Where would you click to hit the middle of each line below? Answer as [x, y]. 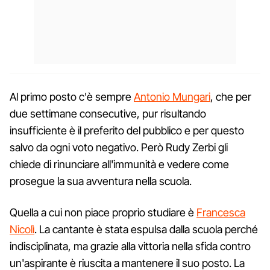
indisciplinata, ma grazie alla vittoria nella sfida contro [130, 246]
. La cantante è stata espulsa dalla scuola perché [146, 229]
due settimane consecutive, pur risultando [108, 113]
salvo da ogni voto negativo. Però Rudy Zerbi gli [119, 147]
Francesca [221, 212]
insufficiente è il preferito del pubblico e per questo [127, 130]
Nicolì [22, 229]
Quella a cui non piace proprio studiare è [103, 212]
